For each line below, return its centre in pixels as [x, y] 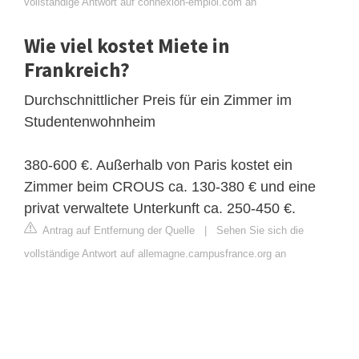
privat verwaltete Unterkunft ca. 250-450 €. [160, 208]
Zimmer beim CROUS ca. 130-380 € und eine [170, 186]
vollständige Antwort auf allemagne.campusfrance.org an [155, 253]
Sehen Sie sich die [260, 230]
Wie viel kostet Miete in [127, 45]
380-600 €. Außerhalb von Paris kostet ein [158, 165]
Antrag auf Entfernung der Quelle [117, 230]
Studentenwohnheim [90, 121]
